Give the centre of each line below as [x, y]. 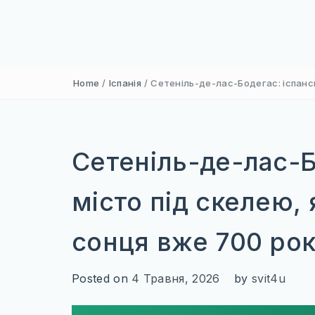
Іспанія [125, 83]
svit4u [268, 278]
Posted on [102, 278]
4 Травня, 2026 [176, 278]
